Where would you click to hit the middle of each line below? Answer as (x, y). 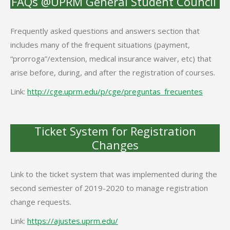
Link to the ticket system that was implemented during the (114, 174)
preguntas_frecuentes (164, 91)
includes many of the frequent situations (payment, (100, 45)
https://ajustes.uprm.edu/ (73, 221)
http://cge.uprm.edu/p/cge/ (76, 91)
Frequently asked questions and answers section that (105, 31)
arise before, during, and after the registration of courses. (113, 72)
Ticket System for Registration (115, 131)
